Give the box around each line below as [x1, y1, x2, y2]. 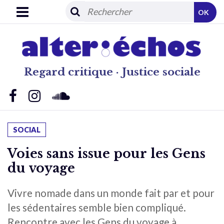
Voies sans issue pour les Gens [7, 145, 205, 161]
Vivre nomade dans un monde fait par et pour [7, 186, 214, 199]
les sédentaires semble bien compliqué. [7, 200, 186, 213]
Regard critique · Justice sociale [23, 65, 200, 78]
